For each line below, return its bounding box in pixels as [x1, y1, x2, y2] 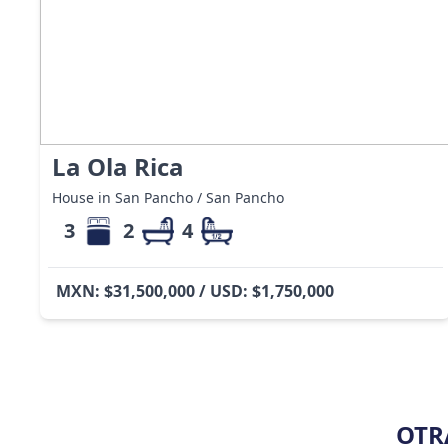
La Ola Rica [51, 149, 184, 183]
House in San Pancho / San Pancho [51, 187, 284, 207]
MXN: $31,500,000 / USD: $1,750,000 [56, 279, 334, 302]
